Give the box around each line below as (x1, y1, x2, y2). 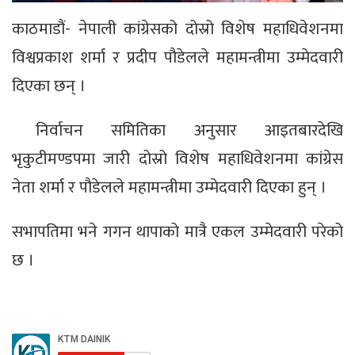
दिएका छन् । (12, 71, 86, 100)
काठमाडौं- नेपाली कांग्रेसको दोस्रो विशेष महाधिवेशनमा (12, 14, 343, 43)
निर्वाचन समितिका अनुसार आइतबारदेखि (36, 116, 343, 144)
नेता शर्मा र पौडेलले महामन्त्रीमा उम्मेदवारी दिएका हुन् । (12, 173, 326, 201)
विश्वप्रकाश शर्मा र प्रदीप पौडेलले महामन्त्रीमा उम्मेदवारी (12, 43, 343, 71)
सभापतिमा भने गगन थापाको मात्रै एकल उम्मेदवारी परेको (12, 217, 343, 246)
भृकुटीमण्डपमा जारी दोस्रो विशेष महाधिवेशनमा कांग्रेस (12, 144, 343, 173)
